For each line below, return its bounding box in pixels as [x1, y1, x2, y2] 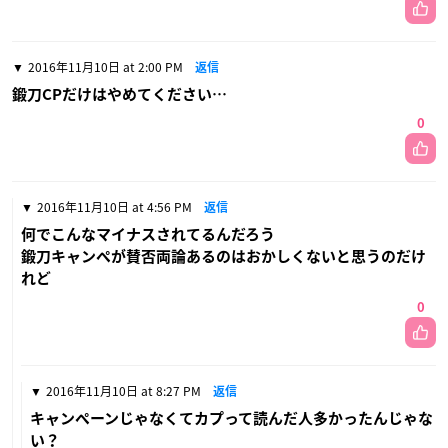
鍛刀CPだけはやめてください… [12, 86, 227, 102]
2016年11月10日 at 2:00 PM [28, 57, 183, 76]
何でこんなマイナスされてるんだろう [21, 226, 275, 242]
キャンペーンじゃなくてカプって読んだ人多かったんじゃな [30, 410, 433, 426]
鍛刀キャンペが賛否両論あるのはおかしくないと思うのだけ [21, 248, 426, 264]
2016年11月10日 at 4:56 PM [37, 197, 192, 216]
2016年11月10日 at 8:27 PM [46, 381, 201, 400]
